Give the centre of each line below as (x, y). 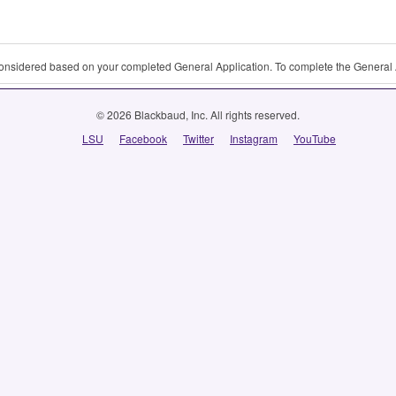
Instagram (254, 138)
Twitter (198, 138)
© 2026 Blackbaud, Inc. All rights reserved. (198, 114)
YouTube (315, 138)
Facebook (143, 138)
